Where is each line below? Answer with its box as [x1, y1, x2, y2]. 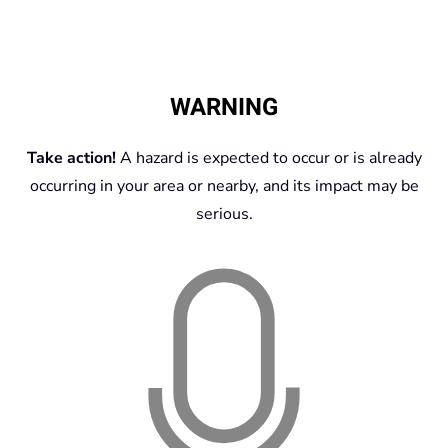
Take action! [26, 146, 116, 169]
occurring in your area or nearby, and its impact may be [29, 174, 419, 197]
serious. [195, 202, 253, 225]
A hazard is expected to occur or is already [115, 146, 422, 169]
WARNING [170, 89, 278, 125]
